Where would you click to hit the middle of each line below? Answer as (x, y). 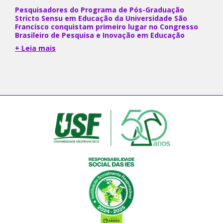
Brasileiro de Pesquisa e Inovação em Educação (100, 35)
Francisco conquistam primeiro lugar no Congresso (107, 26)
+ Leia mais (35, 48)
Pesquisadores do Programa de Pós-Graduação (100, 9)
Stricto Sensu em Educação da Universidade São (101, 18)
